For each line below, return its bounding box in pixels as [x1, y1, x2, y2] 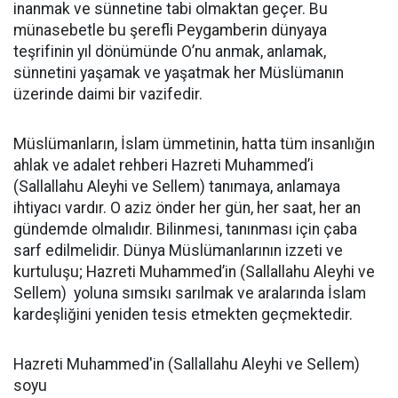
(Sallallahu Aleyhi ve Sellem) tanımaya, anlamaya [13, 178, 340, 195]
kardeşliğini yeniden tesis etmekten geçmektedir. [13, 306, 353, 323]
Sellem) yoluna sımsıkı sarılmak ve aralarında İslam [13, 284, 366, 302]
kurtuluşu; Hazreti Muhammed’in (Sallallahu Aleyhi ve [13, 263, 375, 281]
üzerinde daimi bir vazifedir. [13, 85, 203, 103]
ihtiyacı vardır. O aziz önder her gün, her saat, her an [13, 199, 361, 217]
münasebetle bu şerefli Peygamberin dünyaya [13, 21, 327, 39]
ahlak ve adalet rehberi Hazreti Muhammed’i [13, 156, 314, 174]
